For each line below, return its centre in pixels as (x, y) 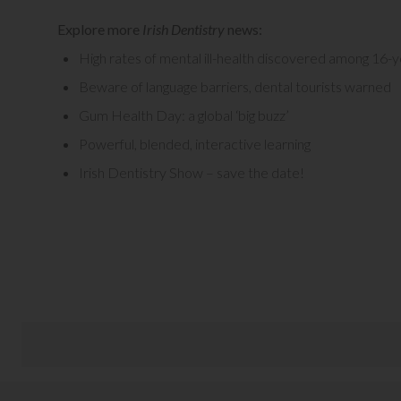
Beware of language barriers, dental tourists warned (235, 86)
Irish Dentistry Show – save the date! (192, 172)
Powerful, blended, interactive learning (195, 143)
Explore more (100, 29)
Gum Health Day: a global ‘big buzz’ (184, 115)
